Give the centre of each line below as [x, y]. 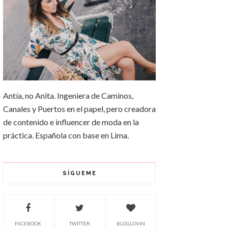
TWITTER [79, 224]
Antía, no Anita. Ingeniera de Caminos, [68, 96]
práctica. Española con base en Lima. [66, 135]
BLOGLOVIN [131, 224]
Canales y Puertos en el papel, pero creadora [79, 109]
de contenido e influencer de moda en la [71, 122]
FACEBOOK [28, 224]
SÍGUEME [79, 174]
